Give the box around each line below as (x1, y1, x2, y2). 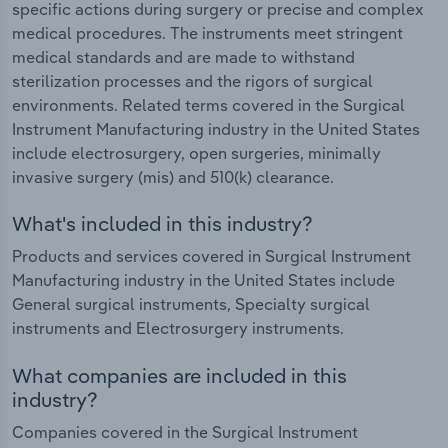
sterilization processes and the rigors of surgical (12, 70, 373, 91)
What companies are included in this (12, 362, 347, 388)
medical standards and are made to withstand (12, 46, 355, 67)
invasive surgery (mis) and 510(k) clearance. (12, 166, 334, 187)
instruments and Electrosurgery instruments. (12, 318, 344, 339)
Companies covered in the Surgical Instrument (12, 421, 358, 442)
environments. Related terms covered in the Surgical (12, 94, 405, 115)
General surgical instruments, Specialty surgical (12, 294, 370, 315)
